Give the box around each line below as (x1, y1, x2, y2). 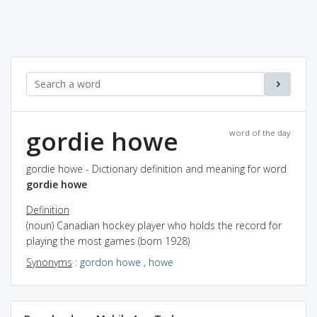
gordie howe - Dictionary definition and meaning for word (26, 161, 287, 175)
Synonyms (26, 255, 72, 269)
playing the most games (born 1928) (26, 234, 190, 248)
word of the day (229, 127, 291, 138)
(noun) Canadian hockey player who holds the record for (26, 218, 282, 232)
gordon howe (80, 255, 141, 269)
